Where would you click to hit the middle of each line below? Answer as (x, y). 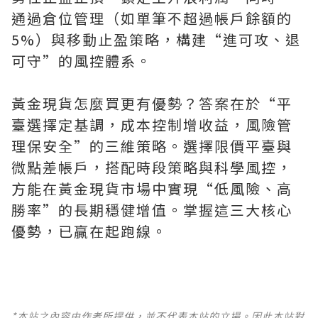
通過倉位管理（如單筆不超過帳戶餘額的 (152, 18)
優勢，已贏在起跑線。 (89, 231)
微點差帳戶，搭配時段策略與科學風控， (152, 167)
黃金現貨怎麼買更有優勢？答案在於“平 (152, 103)
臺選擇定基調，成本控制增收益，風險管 (152, 125)
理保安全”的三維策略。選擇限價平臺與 (152, 146)
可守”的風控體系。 (82, 61)
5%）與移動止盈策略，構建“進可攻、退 (156, 39)
